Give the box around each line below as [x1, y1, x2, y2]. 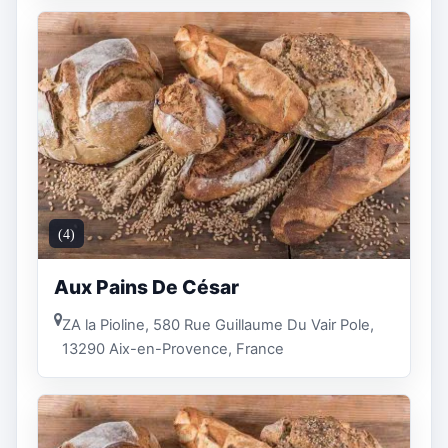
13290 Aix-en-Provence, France [62, 339, 284, 358]
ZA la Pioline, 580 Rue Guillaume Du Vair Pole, [62, 315, 374, 334]
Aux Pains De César [54, 275, 239, 300]
